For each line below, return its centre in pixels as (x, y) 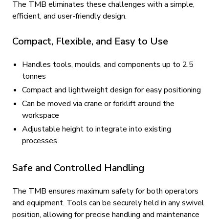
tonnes (34, 76)
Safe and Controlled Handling (78, 168)
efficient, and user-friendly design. (69, 16)
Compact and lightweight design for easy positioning (111, 90)
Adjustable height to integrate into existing (97, 129)
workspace (41, 115)
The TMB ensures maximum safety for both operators (105, 191)
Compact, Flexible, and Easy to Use (90, 41)
